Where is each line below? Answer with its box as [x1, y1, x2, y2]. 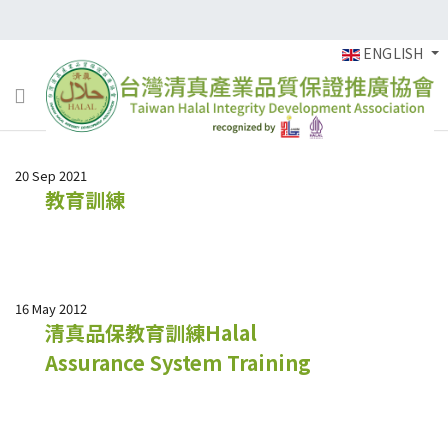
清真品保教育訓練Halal [45, 318, 257, 347]
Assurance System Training [45, 348, 311, 377]
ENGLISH [359, 43, 428, 63]
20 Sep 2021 [15, 166, 87, 185]
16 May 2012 [15, 299, 87, 318]
